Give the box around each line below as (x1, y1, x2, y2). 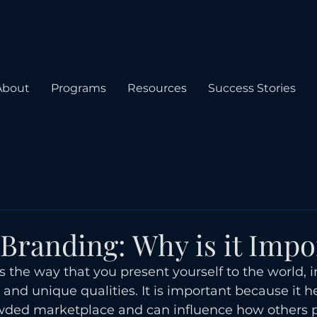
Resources (127, 81, 187, 95)
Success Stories (208, 81, 296, 95)
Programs (51, 81, 106, 95)
